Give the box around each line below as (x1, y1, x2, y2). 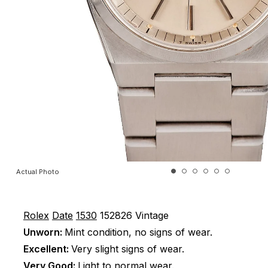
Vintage (135, 209, 169, 221)
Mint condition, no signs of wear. (64, 226, 212, 238)
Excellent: (23, 243, 71, 255)
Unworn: (23, 226, 65, 238)
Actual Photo (16, 167, 59, 176)
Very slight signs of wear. (71, 243, 184, 255)
